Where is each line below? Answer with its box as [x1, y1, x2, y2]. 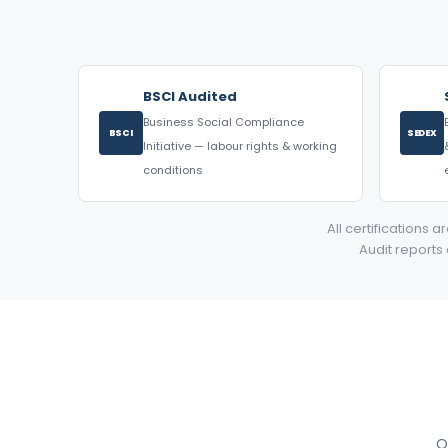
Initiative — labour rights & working [142, 137, 337, 154]
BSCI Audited [142, 86, 237, 106]
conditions [142, 161, 203, 178]
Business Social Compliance [142, 113, 304, 130]
